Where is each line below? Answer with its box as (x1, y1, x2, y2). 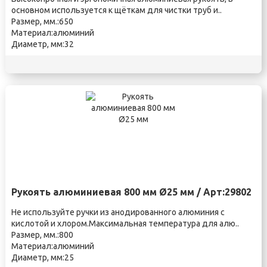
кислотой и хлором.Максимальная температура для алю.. (11, 219, 239, 228)
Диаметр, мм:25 (11, 253, 74, 262)
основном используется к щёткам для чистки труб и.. (11, 5, 222, 15)
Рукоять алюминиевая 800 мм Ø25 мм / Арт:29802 (11, 187, 252, 197)
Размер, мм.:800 (11, 230, 73, 240)
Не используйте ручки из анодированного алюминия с (11, 207, 225, 217)
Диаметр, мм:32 (11, 39, 74, 49)
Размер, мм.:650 (11, 17, 73, 26)
